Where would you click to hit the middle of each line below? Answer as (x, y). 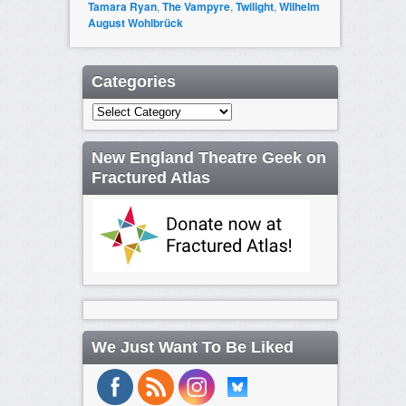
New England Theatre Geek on (208, 158)
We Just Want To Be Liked (192, 348)
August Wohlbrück (135, 22)
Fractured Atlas (150, 178)
